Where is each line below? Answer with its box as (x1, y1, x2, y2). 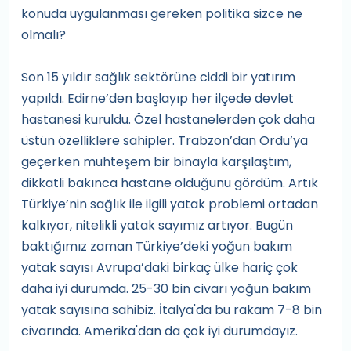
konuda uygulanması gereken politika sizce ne (21, 5, 302, 23)
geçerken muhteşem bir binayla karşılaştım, (21, 153, 291, 171)
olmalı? (21, 26, 66, 44)
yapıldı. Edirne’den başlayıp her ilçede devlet (21, 89, 294, 107)
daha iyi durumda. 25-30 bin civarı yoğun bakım (21, 280, 311, 298)
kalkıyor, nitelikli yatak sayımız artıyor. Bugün (21, 216, 293, 234)
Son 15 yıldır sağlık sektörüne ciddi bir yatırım (21, 68, 295, 86)
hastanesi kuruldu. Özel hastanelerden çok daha (21, 110, 315, 128)
